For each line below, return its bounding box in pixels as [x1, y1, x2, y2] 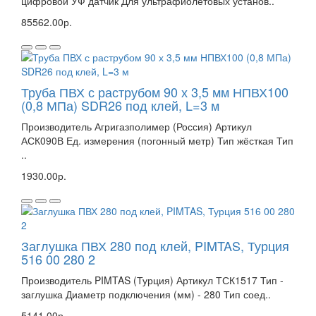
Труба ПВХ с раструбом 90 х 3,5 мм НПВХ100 [21, 82, 288, 101]
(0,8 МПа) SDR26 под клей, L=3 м [21, 95, 219, 114]
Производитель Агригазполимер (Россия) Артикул [21, 119, 252, 133]
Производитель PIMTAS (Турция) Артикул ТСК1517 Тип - [21, 272, 284, 287]
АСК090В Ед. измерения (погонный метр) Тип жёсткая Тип [21, 133, 293, 147]
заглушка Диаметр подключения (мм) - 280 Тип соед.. [21, 286, 271, 301]
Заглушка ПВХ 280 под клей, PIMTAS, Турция [21, 236, 289, 255]
